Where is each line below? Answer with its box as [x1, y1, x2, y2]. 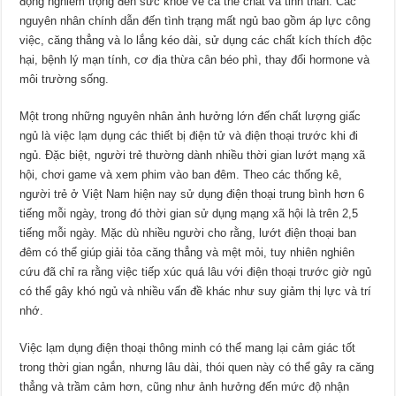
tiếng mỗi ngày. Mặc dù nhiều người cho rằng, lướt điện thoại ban [19, 226, 357, 240]
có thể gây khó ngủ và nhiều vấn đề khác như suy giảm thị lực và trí [19, 285, 372, 299]
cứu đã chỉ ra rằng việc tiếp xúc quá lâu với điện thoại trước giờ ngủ [19, 265, 372, 279]
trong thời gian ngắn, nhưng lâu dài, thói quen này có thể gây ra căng [19, 361, 375, 375]
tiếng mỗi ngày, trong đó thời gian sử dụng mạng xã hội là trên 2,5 [19, 207, 359, 221]
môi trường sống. [19, 72, 110, 87]
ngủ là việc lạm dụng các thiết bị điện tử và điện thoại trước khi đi [19, 129, 359, 143]
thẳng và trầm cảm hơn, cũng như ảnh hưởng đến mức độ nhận [19, 380, 350, 394]
